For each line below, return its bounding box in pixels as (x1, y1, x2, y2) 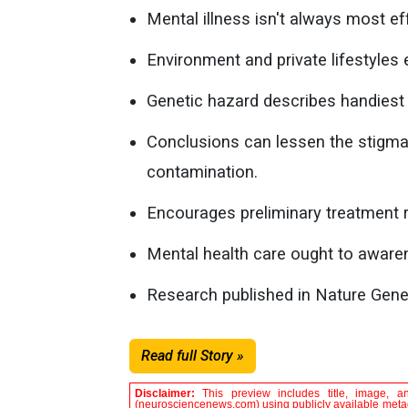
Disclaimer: (135, 387, 203, 400)
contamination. (147, 162, 259, 181)
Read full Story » (141, 347, 244, 364)
